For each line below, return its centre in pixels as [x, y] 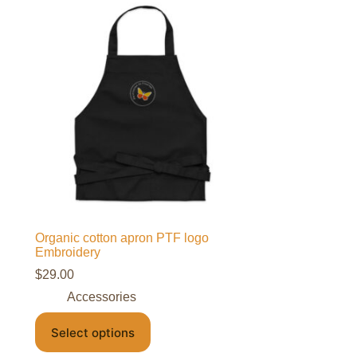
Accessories [101, 297]
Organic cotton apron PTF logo [122, 238]
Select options [92, 332]
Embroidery [67, 253]
